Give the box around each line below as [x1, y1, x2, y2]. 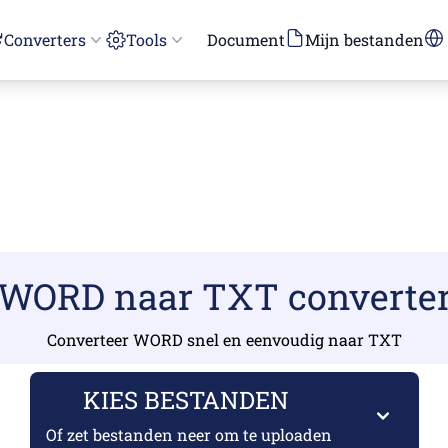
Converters [4, 29, 86, 50]
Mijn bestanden [305, 29, 424, 50]
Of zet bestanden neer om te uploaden [45, 424, 332, 445]
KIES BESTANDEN [82, 384, 295, 416]
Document [207, 29, 285, 50]
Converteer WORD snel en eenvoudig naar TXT [46, 329, 402, 350]
